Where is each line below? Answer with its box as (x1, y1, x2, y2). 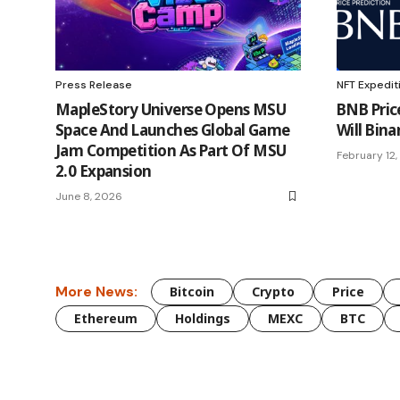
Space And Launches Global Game (55, 119, 290, 140)
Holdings (175, 309, 230, 327)
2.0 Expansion (55, 160, 152, 181)
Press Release (55, 77, 132, 92)
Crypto (252, 282, 295, 300)
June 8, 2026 (55, 188, 122, 204)
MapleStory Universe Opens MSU (55, 98, 287, 120)
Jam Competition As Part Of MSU (55, 139, 287, 161)
